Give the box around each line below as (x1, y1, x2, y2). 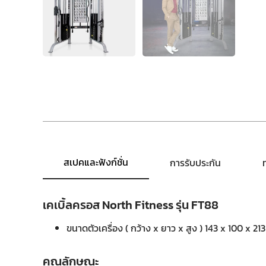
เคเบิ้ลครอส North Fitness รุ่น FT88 (43, 196, 218, 214)
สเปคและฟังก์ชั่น (64, 155, 128, 169)
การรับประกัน (170, 156, 221, 170)
